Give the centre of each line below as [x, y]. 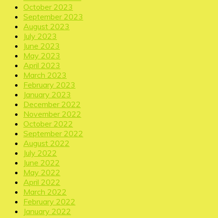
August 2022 [46, 143]
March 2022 [45, 192]
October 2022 [48, 124]
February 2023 [49, 85]
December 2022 [52, 104]
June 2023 [42, 46]
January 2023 [47, 95]
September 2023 [53, 17]
